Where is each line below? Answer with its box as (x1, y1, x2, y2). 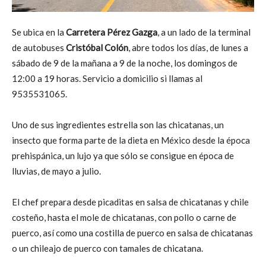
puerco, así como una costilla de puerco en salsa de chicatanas (12, 227, 253, 238)
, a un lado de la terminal (157, 26, 251, 37)
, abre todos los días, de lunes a (128, 42, 248, 53)
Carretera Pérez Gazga (66, 26, 157, 37)
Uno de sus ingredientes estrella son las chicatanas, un (12, 119, 224, 130)
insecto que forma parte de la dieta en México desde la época (12, 134, 250, 145)
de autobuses (12, 42, 64, 53)
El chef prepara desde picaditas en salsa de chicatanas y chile (12, 196, 249, 207)
